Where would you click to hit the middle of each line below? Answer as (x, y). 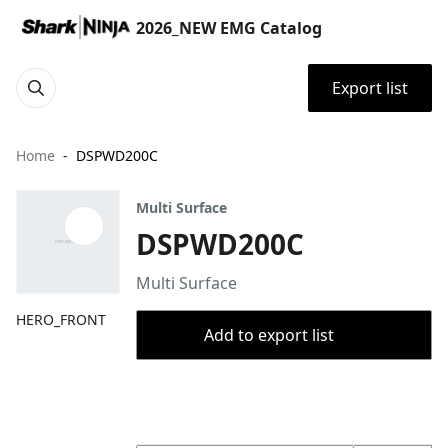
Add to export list (269, 335)
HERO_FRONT (61, 319)
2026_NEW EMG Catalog (229, 28)
